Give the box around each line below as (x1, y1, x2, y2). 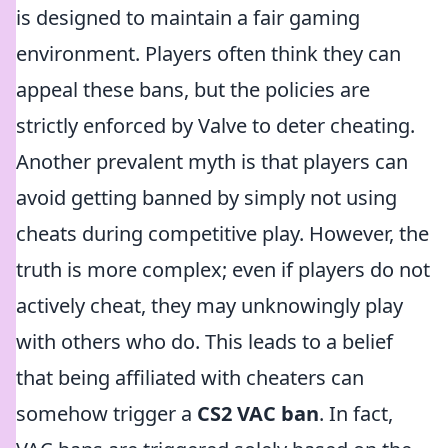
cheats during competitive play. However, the (16, 220, 429, 247)
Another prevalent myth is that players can (16, 148, 408, 175)
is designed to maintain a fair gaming (16, 4, 360, 31)
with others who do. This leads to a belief (16, 328, 393, 355)
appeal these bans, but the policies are (16, 76, 370, 103)
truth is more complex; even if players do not (16, 256, 430, 283)
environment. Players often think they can (16, 40, 401, 67)
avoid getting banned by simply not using (16, 184, 397, 211)
